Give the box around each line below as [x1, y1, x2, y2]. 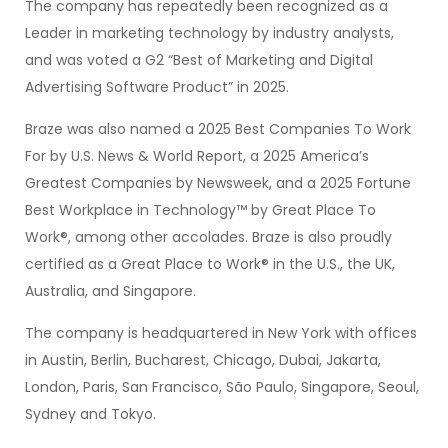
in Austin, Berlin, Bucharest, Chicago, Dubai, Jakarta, [25, 350, 381, 370]
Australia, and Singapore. [25, 281, 196, 301]
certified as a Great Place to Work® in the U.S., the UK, [25, 254, 395, 274]
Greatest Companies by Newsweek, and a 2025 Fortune [25, 173, 411, 193]
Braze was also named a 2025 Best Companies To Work [25, 119, 411, 139]
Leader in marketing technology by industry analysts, [25, 23, 394, 43]
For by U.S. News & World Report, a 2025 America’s [25, 146, 369, 166]
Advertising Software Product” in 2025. [25, 77, 289, 97]
